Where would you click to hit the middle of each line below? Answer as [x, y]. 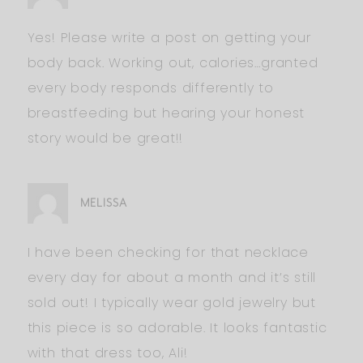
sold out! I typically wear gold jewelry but [171, 302]
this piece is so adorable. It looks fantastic [177, 327]
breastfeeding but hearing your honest [166, 113]
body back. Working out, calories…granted [173, 62]
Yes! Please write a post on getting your [169, 37]
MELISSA [103, 203]
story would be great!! [105, 138]
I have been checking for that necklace [168, 252]
